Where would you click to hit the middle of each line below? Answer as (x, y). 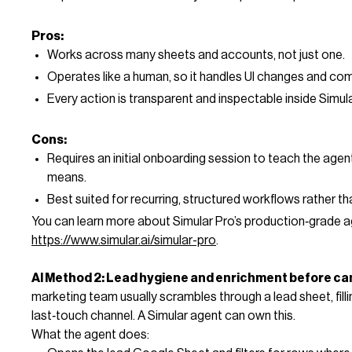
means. (67, 177)
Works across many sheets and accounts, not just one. (196, 55)
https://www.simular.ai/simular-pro (124, 240)
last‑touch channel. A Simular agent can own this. (163, 315)
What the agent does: (90, 334)
